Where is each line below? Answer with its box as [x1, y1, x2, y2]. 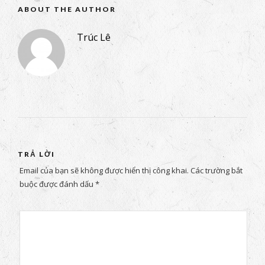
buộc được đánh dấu [19, 179, 95, 190]
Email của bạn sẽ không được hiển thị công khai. [19, 165, 189, 176]
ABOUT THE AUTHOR [18, 4, 116, 14]
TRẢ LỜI [18, 149, 55, 159]
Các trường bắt [188, 165, 243, 176]
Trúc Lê [77, 30, 111, 44]
